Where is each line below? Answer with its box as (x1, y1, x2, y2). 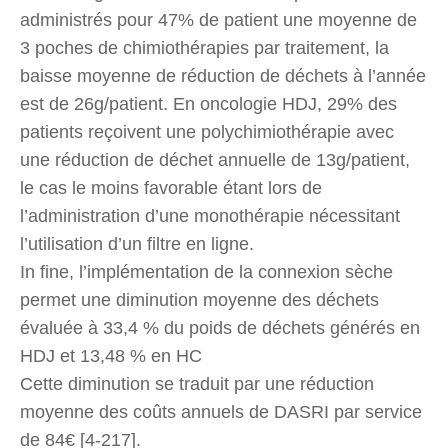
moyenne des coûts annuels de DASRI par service (20, 401, 422, 422)
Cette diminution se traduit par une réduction (20, 373, 374, 394)
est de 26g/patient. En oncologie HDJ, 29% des (20, 93, 397, 114)
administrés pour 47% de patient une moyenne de (20, 9, 417, 30)
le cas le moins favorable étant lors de (20, 177, 322, 198)
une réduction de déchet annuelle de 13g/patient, (20, 149, 410, 170)
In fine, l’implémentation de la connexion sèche (20, 261, 393, 282)
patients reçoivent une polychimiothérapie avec (20, 121, 394, 142)
